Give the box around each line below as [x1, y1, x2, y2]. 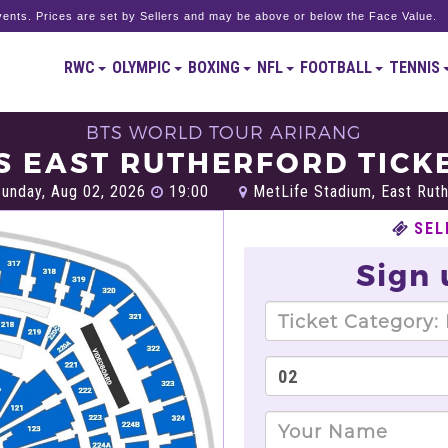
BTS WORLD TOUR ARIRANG [86, 121, 362, 142]
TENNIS [389, 58, 443, 77]
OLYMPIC [112, 58, 174, 77]
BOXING [188, 58, 243, 77]
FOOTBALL [300, 58, 375, 77]
